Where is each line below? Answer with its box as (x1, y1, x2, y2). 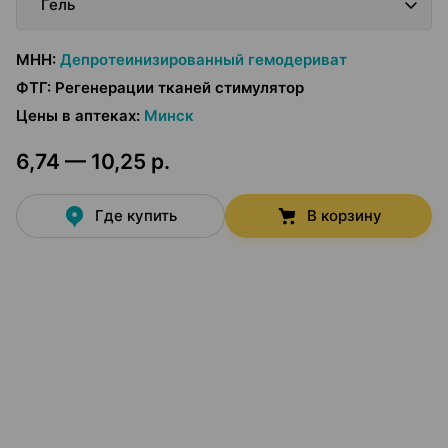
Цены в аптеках (16, 106, 136, 125)
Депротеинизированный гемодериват (60, 50, 347, 69)
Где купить (95, 206, 178, 225)
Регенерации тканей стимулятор (55, 78, 304, 97)
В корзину (306, 206, 382, 225)
